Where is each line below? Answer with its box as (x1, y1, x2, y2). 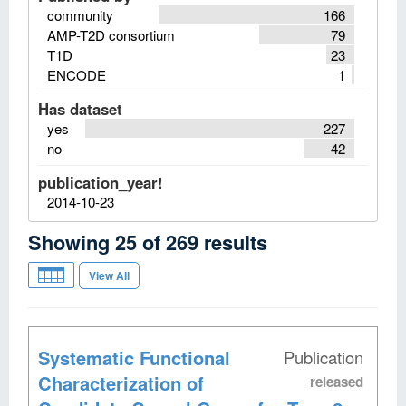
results (204, 227, 267, 256)
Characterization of (38, 369, 204, 396)
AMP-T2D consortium (47, 24, 175, 44)
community (47, 5, 113, 24)
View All (89, 266, 130, 284)
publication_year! (38, 170, 163, 193)
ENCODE (47, 64, 106, 84)
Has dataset (38, 97, 122, 120)
